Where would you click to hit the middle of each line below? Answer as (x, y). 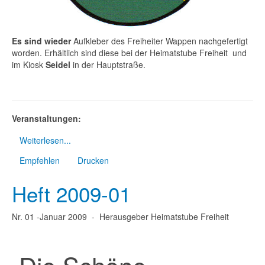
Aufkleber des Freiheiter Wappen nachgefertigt (161, 41)
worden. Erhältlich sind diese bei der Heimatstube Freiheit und (129, 53)
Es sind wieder (43, 41)
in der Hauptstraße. (108, 65)
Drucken (93, 161)
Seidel (58, 65)
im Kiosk (29, 65)
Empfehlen (40, 161)
